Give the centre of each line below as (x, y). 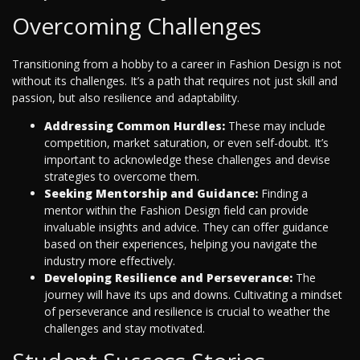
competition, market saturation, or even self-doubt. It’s (186, 143)
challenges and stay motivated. (125, 329)
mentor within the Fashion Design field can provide (176, 211)
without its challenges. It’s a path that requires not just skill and (175, 81)
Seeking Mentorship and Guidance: (151, 194)
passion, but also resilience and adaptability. (126, 98)
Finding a (283, 194)
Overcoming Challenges (137, 26)
